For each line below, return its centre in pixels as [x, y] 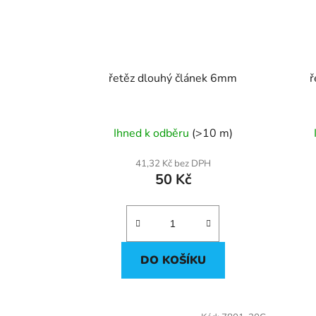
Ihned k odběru [152, 133]
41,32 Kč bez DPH [173, 163]
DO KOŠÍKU [173, 260]
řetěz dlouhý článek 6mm [173, 78]
